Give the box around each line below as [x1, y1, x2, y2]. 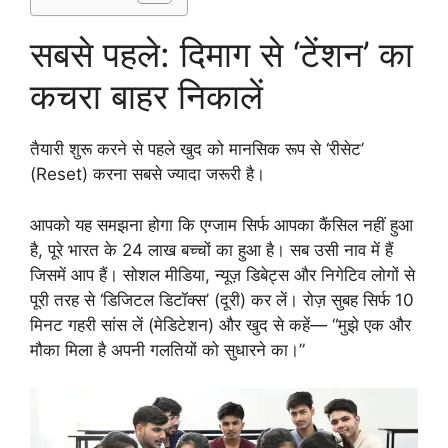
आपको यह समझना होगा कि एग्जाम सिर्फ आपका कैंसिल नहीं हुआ [30, 214, 413, 235]
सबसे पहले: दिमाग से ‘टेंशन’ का [30, 33, 413, 76]
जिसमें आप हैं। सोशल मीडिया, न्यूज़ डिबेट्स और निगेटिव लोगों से [30, 264, 415, 285]
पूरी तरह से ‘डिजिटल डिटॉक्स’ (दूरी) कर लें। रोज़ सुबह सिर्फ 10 [30, 289, 414, 310]
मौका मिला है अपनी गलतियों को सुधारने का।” [30, 339, 305, 360]
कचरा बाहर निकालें [30, 75, 263, 118]
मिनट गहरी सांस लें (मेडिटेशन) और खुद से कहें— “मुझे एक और [30, 314, 411, 335]
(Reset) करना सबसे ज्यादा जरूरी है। [30, 164, 265, 185]
